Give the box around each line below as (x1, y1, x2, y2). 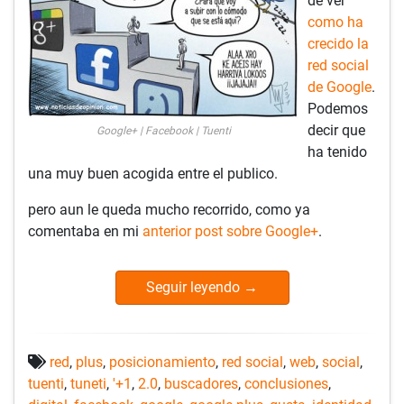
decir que (308, 121, 365, 139)
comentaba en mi (28, 222, 142, 240)
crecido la (308, 34, 369, 52)
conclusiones (244, 374, 328, 392)
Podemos (308, 99, 368, 117)
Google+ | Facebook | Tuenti (96, 124, 231, 137)
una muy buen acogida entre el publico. (28, 164, 278, 182)
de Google (308, 78, 372, 96)
